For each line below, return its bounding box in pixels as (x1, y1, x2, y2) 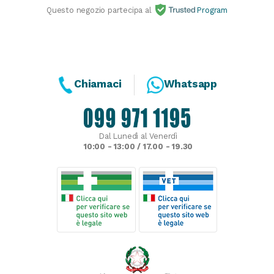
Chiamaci (74, 78, 122, 91)
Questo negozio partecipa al (46, 5, 154, 15)
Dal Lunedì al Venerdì (99, 131, 177, 141)
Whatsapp (163, 78, 217, 91)
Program (194, 5, 228, 15)
